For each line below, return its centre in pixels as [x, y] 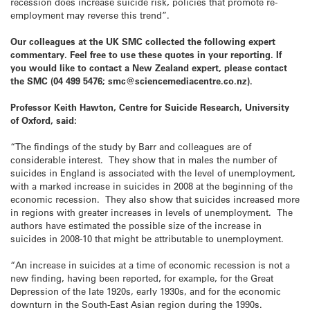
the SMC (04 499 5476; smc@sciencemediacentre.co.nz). [131, 80]
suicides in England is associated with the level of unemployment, [153, 173]
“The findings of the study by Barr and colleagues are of [131, 147]
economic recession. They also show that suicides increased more [155, 199]
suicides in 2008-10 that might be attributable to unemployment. [147, 239]
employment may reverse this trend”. [90, 15]
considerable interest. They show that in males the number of [144, 160]
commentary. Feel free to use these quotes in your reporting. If [146, 54]
